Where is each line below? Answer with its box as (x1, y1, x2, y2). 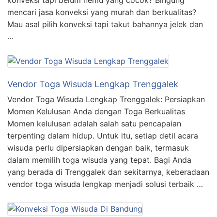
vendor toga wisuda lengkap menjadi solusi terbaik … (7, 179, 203, 189)
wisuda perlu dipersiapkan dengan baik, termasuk (7, 142, 189, 153)
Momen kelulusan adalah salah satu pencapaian (7, 118, 181, 128)
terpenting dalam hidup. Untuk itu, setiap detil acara (7, 130, 198, 140)
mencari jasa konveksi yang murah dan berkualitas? (7, 7, 196, 17)
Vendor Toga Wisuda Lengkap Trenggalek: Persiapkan (7, 94, 205, 104)
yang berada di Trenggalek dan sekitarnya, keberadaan (7, 167, 209, 177)
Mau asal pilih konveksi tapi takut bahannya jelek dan (7, 19, 203, 29)
